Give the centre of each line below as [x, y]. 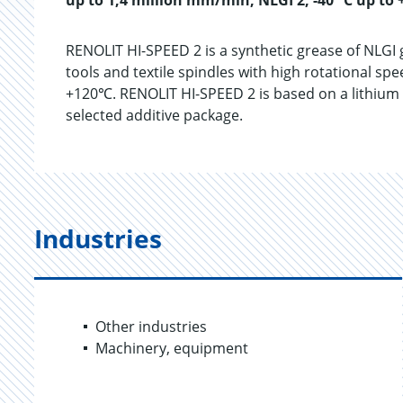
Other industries [151, 327]
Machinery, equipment [172, 348]
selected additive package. [154, 115]
